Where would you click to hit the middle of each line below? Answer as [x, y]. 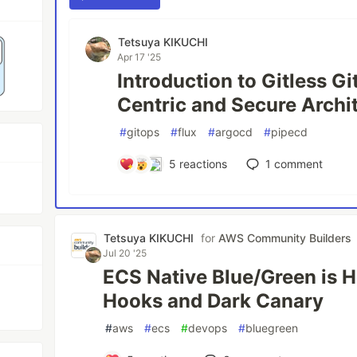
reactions [201, 164]
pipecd [290, 132]
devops [208, 328]
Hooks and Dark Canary [214, 301]
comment [296, 164]
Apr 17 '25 [139, 57]
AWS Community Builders [285, 238]
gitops [143, 132]
